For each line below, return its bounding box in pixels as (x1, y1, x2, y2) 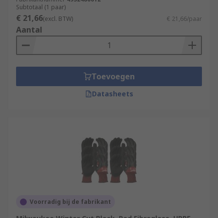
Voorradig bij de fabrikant (30, 198, 111, 206)
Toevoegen (91, 71, 135, 82)
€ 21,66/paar (167, 15, 202, 23)
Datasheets (91, 89, 133, 98)
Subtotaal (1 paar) (16, 3, 66, 11)
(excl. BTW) (43, 15, 73, 23)
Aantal (16, 24, 42, 35)
